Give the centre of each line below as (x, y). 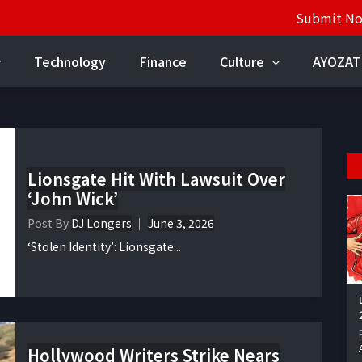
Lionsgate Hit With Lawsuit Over (156, 179)
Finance (163, 61)
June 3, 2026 (181, 223)
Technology (70, 61)
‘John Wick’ (73, 199)
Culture (244, 61)
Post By (49, 223)
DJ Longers (101, 223)
